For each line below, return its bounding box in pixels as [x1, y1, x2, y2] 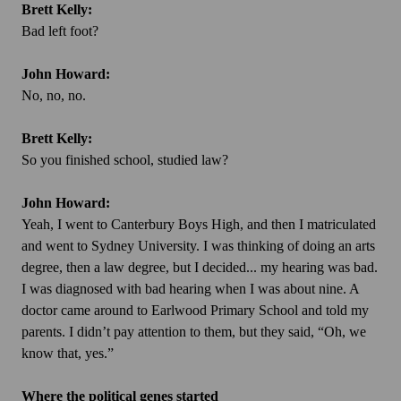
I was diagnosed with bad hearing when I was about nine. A [21, 281, 359, 297]
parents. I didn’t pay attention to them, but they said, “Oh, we [21, 324, 366, 340]
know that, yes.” [21, 346, 114, 362]
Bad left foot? [21, 23, 98, 39]
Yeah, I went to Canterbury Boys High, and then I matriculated [21, 217, 376, 233]
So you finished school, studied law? [21, 152, 228, 168]
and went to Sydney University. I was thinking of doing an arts [21, 238, 375, 254]
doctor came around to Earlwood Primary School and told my [21, 303, 369, 319]
